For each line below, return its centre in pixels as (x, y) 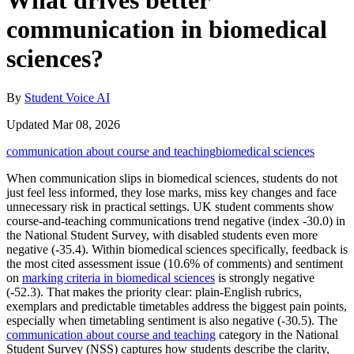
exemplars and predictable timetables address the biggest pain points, (177, 306)
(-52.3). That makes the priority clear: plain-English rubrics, (154, 292)
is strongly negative (265, 277)
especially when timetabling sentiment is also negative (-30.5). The (172, 320)
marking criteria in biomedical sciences (119, 277)
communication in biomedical (167, 30)
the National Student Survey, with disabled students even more (162, 235)
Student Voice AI (67, 97)
